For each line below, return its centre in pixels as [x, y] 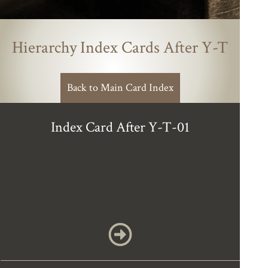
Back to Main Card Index [120, 88]
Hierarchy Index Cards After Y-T [120, 48]
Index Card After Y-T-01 [120, 127]
